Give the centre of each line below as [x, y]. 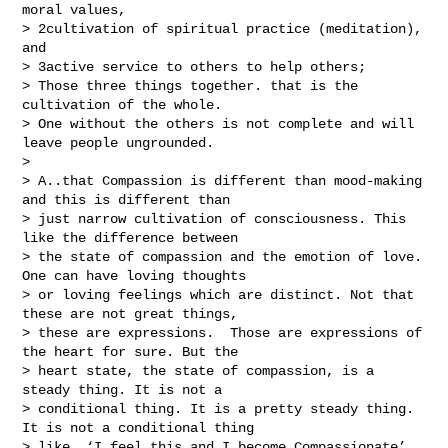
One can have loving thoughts [138, 275]
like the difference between [134, 237]
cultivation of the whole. [122, 104]
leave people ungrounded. [118, 142]
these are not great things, [134, 313]
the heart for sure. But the [134, 351]
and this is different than [130, 199]
